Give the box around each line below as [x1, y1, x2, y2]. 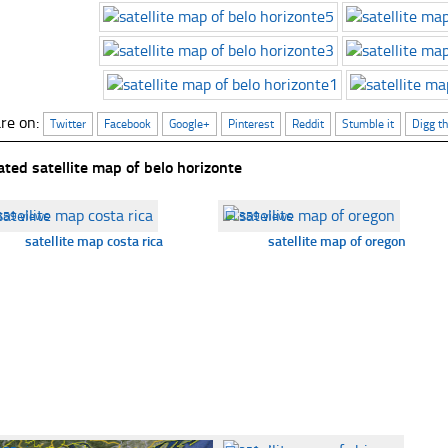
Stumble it [342, 117, 395, 131]
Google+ [169, 117, 211, 131]
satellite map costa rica [25, 233, 164, 250]
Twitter [50, 117, 87, 131]
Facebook [104, 117, 152, 131]
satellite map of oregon [267, 233, 406, 250]
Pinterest [228, 117, 275, 131]
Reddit [292, 117, 325, 131]
